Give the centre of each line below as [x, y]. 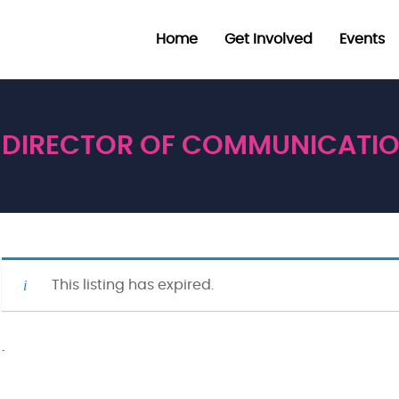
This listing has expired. [133, 285]
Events [362, 39]
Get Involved [269, 39]
